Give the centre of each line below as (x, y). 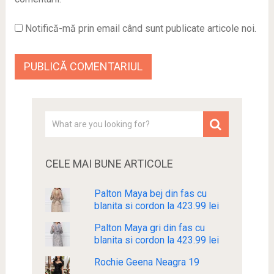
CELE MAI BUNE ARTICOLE (109, 163)
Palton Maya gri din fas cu (149, 228)
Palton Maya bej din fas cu (150, 193)
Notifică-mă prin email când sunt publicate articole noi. (140, 28)
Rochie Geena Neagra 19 (146, 262)
